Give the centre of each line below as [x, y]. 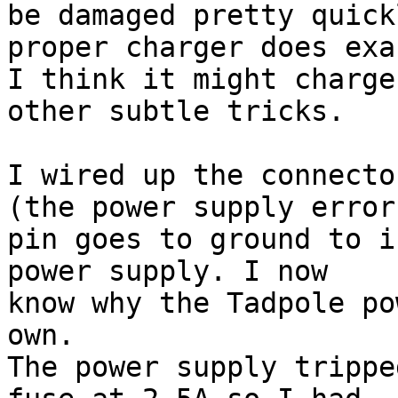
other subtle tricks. [176, 111]
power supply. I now [167, 271]
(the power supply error [201, 207]
